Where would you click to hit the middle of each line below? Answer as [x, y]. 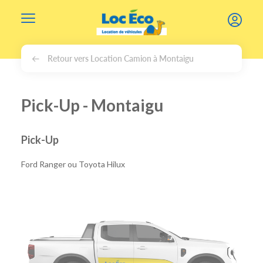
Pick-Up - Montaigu [92, 105]
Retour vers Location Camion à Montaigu [121, 58]
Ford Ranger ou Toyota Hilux [73, 164]
